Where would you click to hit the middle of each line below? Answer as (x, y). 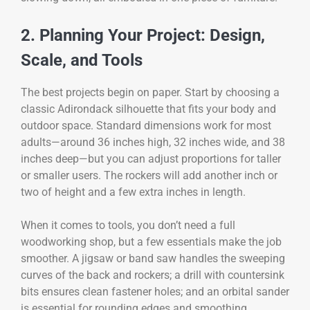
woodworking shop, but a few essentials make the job (151, 241)
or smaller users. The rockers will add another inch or (149, 175)
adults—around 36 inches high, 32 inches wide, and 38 (153, 142)
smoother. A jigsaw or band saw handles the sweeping (153, 258)
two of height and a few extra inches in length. (133, 192)
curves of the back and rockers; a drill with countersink (153, 275)
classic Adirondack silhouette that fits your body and (148, 109)
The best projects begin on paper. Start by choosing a (150, 92)
